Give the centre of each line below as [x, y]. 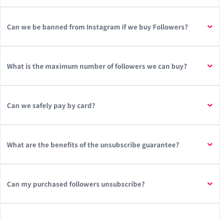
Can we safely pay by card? [51, 105]
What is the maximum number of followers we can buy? [97, 66]
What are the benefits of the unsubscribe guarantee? [93, 144]
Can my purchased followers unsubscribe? [76, 184]
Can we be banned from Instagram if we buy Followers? [97, 27]
